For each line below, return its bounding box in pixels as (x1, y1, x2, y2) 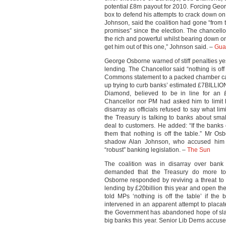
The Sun (187, 146, 210, 153)
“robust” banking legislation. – (104, 146, 187, 153)
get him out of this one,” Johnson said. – (104, 43, 214, 50)
